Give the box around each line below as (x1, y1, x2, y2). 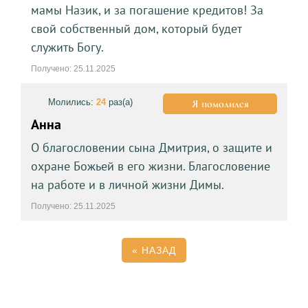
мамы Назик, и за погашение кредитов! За (30, 1, 263, 18)
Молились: (47, 96, 96, 107)
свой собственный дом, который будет (30, 20, 242, 36)
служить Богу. (30, 38, 104, 55)
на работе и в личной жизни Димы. (30, 176, 224, 192)
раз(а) (105, 96, 133, 107)
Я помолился (191, 96, 249, 111)
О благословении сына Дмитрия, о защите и (30, 139, 272, 155)
